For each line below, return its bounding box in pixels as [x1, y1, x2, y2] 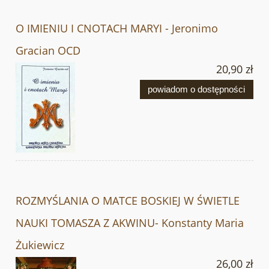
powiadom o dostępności [148, 83, 246, 94]
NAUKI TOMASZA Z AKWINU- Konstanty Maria [16, 216, 244, 231]
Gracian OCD [16, 43, 80, 58]
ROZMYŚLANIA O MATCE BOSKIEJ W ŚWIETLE [16, 193, 240, 208]
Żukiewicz [16, 238, 64, 253]
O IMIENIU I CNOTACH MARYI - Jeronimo [16, 21, 218, 36]
